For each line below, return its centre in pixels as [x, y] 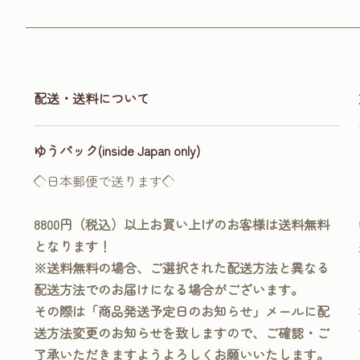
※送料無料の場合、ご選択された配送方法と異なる [182, 267]
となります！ [72, 245]
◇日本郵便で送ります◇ [104, 180]
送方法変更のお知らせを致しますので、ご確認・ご [182, 332]
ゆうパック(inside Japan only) [117, 150]
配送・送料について [92, 98]
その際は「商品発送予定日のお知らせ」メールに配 [182, 311]
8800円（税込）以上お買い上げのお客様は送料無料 [182, 224]
